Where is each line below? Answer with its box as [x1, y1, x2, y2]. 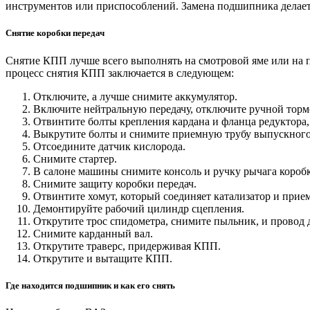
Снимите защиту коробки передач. [33, 177, 197, 190]
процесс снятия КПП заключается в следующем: [6, 66, 234, 79]
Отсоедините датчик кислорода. [33, 140, 185, 152]
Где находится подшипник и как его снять [6, 280, 175, 291]
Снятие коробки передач [6, 28, 104, 39]
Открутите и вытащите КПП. [33, 252, 172, 264]
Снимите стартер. [33, 152, 117, 165]
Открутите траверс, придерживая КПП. [33, 239, 221, 252]
